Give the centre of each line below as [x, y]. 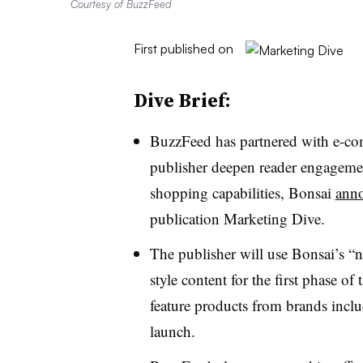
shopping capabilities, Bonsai [242, 192]
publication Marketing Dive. [237, 218]
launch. [172, 331]
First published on [183, 48]
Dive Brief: [182, 100]
